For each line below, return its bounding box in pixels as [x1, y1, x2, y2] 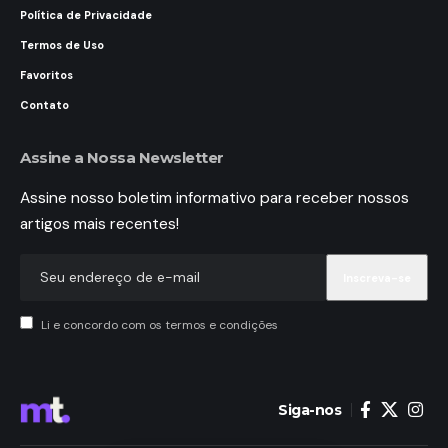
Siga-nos [278, 401, 341, 420]
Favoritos [20, 68, 73, 83]
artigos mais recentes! [20, 213, 179, 235]
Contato [20, 98, 69, 113]
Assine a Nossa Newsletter [20, 148, 224, 168]
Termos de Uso [20, 38, 104, 53]
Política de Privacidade [20, 8, 152, 23]
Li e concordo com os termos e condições [40, 317, 278, 334]
